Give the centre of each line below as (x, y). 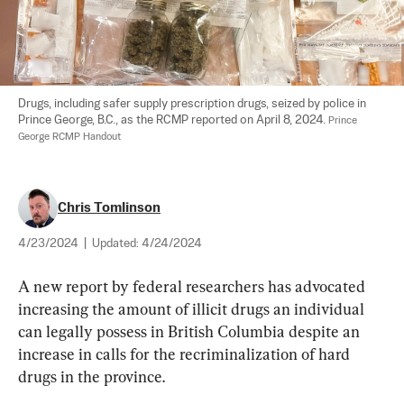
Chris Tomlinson (109, 207)
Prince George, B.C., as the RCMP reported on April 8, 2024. (173, 120)
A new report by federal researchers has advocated (193, 286)
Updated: (117, 243)
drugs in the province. (92, 376)
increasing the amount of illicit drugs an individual (193, 308)
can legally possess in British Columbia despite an (191, 331)
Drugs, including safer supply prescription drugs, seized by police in (193, 104)
